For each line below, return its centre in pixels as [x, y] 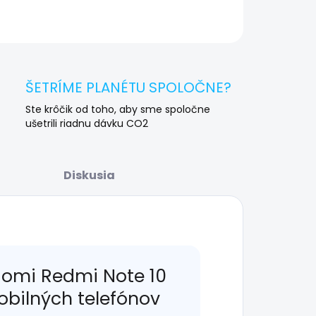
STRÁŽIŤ [239, 25]
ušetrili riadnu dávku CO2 [87, 123]
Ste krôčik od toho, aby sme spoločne [118, 109]
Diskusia [89, 175]
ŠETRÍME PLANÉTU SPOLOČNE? [128, 87]
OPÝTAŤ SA [156, 25]
